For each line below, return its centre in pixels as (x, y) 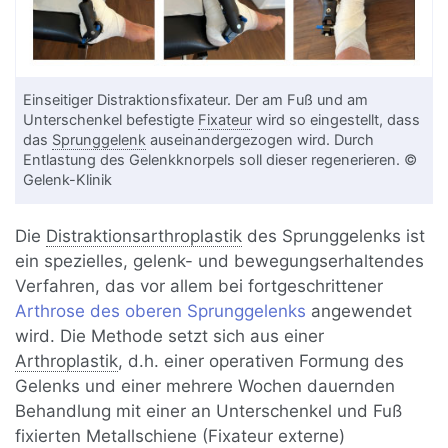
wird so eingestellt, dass (336, 120)
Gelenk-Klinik (68, 180)
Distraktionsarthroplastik (144, 236)
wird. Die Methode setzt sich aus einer (170, 336)
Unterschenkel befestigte (111, 120)
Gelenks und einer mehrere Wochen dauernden (205, 386)
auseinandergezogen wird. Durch (260, 140)
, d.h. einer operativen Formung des (261, 361)
